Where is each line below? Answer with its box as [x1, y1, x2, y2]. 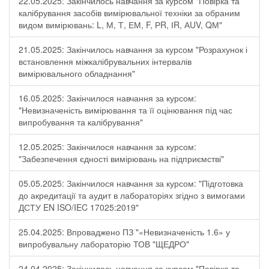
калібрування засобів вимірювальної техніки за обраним [19, 7, 240, 19]
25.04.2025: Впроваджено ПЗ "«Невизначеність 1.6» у [19, 226, 230, 238]
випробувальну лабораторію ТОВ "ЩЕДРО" [19, 238, 189, 250]
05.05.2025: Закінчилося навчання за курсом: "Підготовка [19, 177, 243, 189]
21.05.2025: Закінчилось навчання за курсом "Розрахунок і [19, 43, 247, 55]
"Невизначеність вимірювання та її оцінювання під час [19, 104, 232, 116]
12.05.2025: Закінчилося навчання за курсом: [19, 141, 196, 153]
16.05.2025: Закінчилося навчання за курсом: [19, 92, 196, 104]
